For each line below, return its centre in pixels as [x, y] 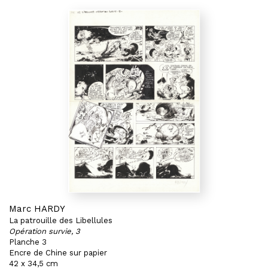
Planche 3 [28, 242]
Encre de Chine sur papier [58, 253]
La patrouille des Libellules [61, 220]
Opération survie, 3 [45, 231]
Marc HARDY [37, 209]
